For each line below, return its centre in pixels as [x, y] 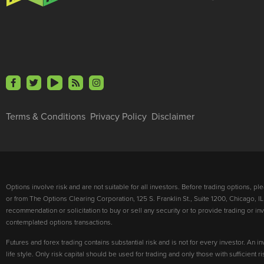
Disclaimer [173, 117]
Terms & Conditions [46, 117]
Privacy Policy [118, 117]
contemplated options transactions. [59, 222]
